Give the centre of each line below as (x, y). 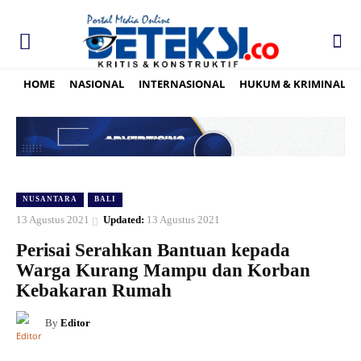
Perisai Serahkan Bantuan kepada (153, 251)
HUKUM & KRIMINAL (293, 83)
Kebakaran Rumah (94, 291)
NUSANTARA (50, 199)
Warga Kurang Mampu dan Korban (163, 271)
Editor (75, 323)
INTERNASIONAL (182, 83)
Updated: (124, 220)
